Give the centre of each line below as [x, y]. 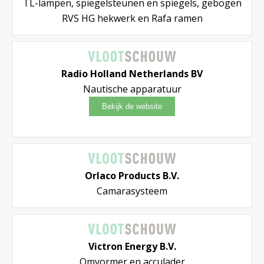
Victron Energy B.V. [132, 247]
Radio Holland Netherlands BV [132, 74]
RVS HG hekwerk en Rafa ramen [132, 19]
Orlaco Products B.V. [132, 176]
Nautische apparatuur [132, 89]
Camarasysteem [132, 191]
